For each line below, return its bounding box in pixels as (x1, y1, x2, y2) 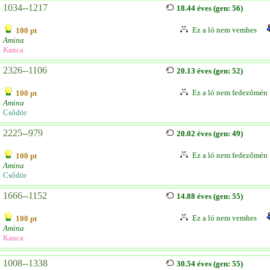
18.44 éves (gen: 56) (177, 4, 243, 13)
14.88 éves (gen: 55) (177, 192, 243, 201)
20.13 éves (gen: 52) (177, 66, 243, 75)
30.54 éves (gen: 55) (177, 259, 243, 268)
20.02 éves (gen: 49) (177, 129, 243, 138)
